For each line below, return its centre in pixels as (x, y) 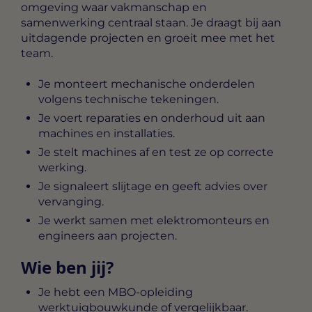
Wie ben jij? (67, 267)
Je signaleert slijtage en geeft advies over (153, 187)
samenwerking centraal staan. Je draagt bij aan (151, 22)
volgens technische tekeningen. (128, 100)
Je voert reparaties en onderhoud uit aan (152, 118)
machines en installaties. (107, 134)
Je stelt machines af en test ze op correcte (156, 153)
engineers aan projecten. (108, 236)
